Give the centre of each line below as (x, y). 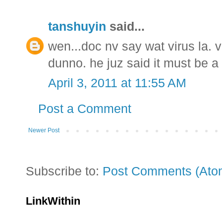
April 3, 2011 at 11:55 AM (117, 83)
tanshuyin (77, 27)
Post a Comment (85, 109)
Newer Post (44, 131)
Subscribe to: (64, 171)
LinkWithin (53, 201)
